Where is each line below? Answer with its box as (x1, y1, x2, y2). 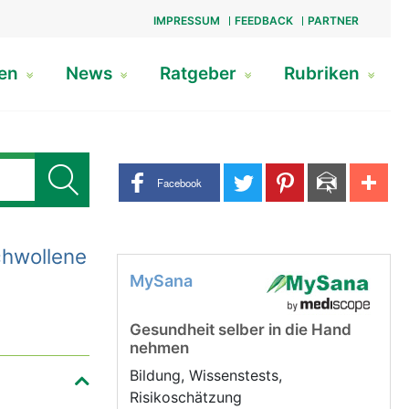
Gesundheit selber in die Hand (130, 320, 351, 339)
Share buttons (116, 163, 213, 183)
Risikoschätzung (130, 388, 246, 406)
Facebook (157, 174, 202, 190)
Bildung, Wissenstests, (130, 366, 282, 384)
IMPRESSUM (152, 14, 220, 27)
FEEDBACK (234, 14, 293, 27)
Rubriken (283, 63, 364, 84)
